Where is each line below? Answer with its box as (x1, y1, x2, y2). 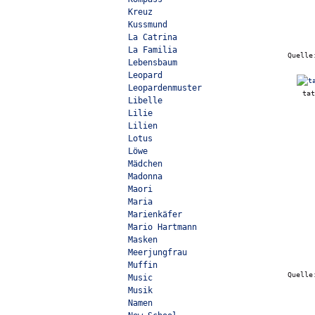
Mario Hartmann (128, 222, 197, 232)
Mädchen (128, 159, 162, 169)
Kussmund (128, 20, 167, 30)
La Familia (128, 45, 177, 55)
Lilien (128, 121, 157, 131)
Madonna (128, 172, 162, 181)
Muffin (128, 260, 157, 270)
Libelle (128, 96, 162, 105)
